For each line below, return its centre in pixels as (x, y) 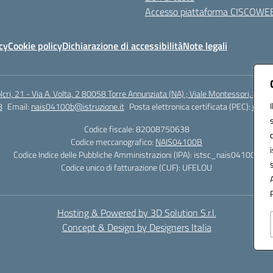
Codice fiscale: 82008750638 (136, 129)
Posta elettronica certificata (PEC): (190, 106)
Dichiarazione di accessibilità (122, 46)
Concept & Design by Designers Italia (136, 227)
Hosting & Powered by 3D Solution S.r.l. (136, 213)
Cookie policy (35, 46)
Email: (19, 106)
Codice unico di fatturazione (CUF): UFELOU (136, 167)
